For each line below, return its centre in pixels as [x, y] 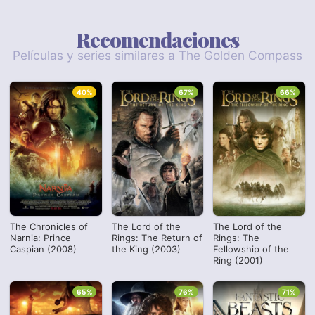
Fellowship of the [251, 249]
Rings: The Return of [157, 238]
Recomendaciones [157, 40]
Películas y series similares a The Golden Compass [157, 56]
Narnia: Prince [41, 238]
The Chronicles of [49, 227]
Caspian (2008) [44, 249]
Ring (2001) [238, 261]
